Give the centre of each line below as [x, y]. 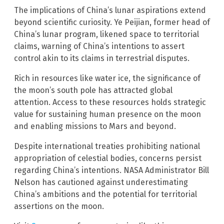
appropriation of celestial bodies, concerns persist [108, 158]
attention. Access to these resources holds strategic [110, 102]
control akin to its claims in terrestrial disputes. [102, 58]
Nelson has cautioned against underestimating [101, 182]
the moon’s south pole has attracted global [93, 90]
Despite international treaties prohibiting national [107, 146]
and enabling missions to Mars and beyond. [95, 126]
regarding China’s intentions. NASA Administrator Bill [111, 170]
